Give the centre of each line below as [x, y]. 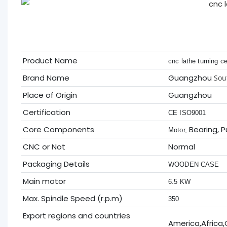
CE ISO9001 [187, 112]
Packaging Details [56, 164]
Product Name [50, 60]
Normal [181, 146]
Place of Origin [50, 95]
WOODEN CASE [194, 164]
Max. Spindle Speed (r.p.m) [72, 198]
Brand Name [46, 78]
